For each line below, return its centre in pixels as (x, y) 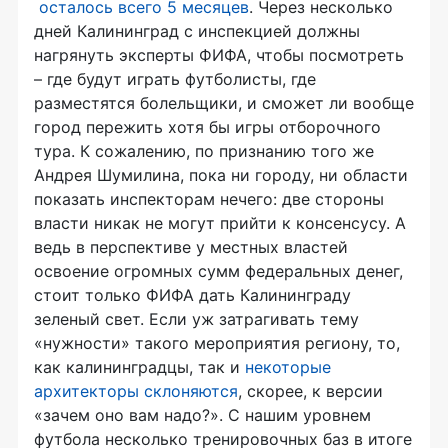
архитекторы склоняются (136, 391)
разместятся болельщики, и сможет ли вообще (224, 103)
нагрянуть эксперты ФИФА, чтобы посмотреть (219, 55)
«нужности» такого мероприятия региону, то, (217, 343)
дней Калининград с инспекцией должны (197, 31)
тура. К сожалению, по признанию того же (204, 151)
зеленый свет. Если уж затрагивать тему (196, 319)
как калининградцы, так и (139, 367)
